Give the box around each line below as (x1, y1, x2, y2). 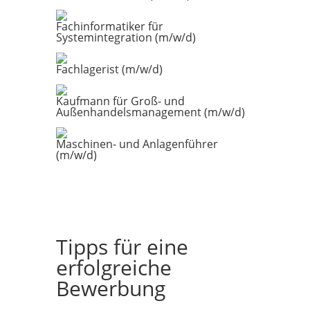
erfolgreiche (55, 253, 172, 282)
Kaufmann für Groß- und (55, 93, 185, 109)
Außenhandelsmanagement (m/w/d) (55, 104, 245, 120)
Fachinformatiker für (55, 19, 163, 34)
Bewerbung (55, 274, 165, 302)
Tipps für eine (55, 232, 188, 261)
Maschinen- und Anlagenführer (55, 136, 218, 152)
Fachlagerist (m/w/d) (55, 62, 163, 77)
